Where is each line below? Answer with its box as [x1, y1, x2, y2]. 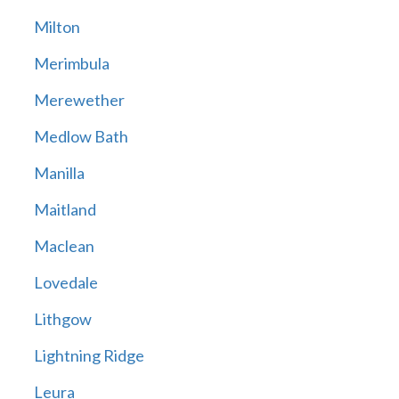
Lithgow [33, 309, 92, 330]
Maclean [33, 236, 94, 256]
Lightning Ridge [33, 346, 144, 366]
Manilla [33, 163, 85, 183]
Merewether [33, 90, 125, 110]
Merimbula [33, 53, 110, 74]
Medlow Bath [33, 126, 128, 147]
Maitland [33, 199, 96, 220]
